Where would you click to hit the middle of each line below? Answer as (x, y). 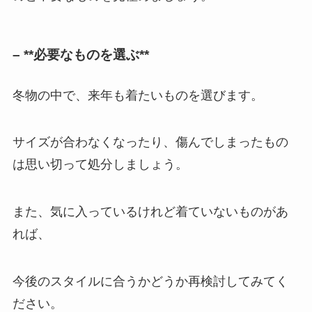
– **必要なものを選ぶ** (80, 55)
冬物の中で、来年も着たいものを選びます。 (138, 95)
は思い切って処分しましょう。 (100, 165)
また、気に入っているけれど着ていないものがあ (150, 212)
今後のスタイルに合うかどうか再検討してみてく (150, 282)
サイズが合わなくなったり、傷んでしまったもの (150, 142)
